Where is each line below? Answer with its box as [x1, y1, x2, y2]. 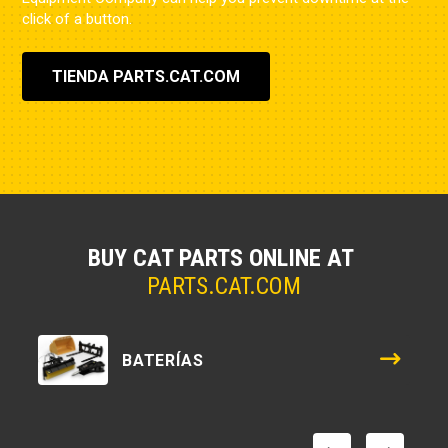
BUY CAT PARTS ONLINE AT [88, 244, 360, 272]
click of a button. [22, 10, 132, 28]
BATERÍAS [122, 350, 204, 370]
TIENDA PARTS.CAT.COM [52, 67, 240, 86]
